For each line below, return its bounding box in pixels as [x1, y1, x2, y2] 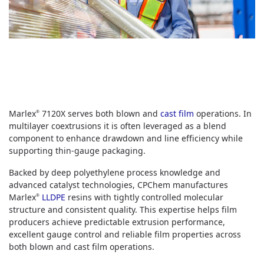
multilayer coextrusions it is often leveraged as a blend [9, 120, 226, 131]
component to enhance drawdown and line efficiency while [9, 133, 243, 144]
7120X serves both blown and [39, 108, 160, 119]
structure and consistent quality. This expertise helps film [9, 204, 237, 215]
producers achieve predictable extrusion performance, [9, 216, 225, 227]
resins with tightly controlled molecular [65, 192, 223, 203]
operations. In [194, 108, 252, 119]
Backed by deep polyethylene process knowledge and [9, 167, 220, 178]
